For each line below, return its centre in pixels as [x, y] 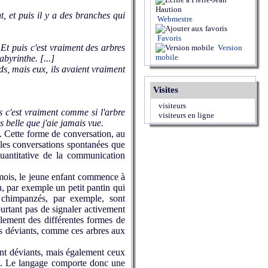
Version [229, 48]
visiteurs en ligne [185, 115]
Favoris [168, 38]
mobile [167, 57]
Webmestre [174, 19]
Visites [166, 90]
